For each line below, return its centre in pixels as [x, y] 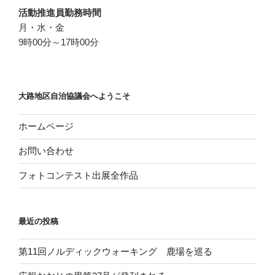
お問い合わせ [46, 151]
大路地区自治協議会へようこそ [74, 96]
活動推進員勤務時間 [60, 12]
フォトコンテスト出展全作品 [78, 176]
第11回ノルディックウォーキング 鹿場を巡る [115, 251]
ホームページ [46, 126]
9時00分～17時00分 [59, 42]
